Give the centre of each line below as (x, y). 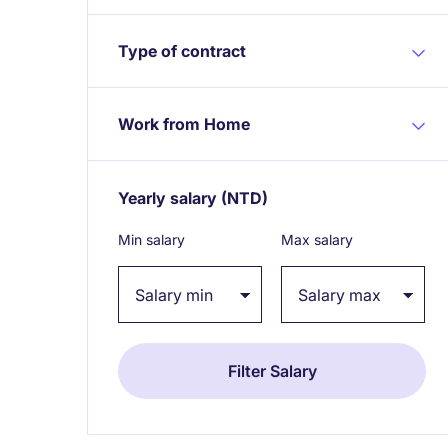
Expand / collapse (335, 198)
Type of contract (182, 51)
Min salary (151, 239)
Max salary (317, 239)
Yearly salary (167, 198)
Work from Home (184, 124)
